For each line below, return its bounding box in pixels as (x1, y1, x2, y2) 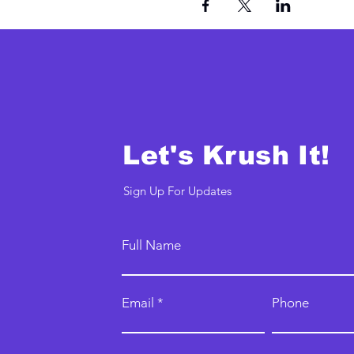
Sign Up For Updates (123, 183, 232, 198)
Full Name (122, 237, 182, 253)
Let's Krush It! (122, 141, 330, 170)
